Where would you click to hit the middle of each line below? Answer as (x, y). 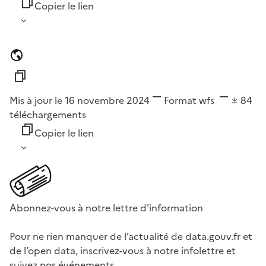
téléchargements (48, 115)
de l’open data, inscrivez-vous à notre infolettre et (123, 251)
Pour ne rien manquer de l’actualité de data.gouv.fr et (131, 237)
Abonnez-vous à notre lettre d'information (106, 208)
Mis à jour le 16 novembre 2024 (80, 101)
